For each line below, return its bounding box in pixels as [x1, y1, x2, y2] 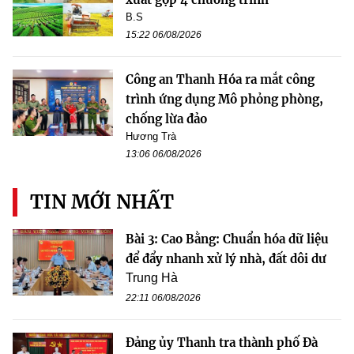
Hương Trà [126, 130, 176, 142]
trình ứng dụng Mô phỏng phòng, [126, 91, 323, 107]
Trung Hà [126, 270, 178, 284]
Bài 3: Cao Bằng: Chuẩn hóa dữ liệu [126, 231, 329, 247]
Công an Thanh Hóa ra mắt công [126, 71, 314, 87]
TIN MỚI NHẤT [30, 189, 174, 214]
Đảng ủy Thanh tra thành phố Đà [126, 334, 318, 350]
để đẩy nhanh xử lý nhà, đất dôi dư [126, 250, 326, 266]
